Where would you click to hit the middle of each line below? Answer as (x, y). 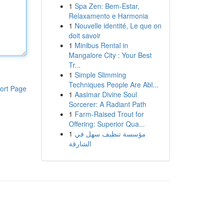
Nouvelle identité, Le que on (118, 26)
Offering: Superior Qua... (107, 124)
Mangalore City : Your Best (110, 55)
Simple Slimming (100, 75)
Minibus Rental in (101, 45)
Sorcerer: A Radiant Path (107, 104)
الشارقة (80, 143)
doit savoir (84, 35)
